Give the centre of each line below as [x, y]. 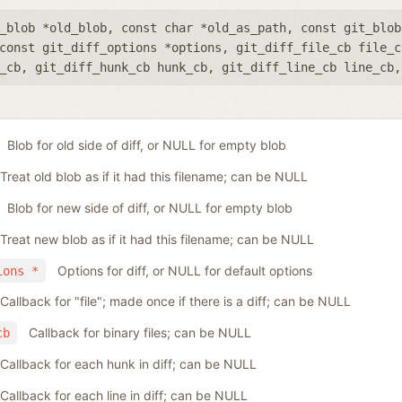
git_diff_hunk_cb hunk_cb [121, 67]
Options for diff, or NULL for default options [184, 270]
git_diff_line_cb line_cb [308, 67]
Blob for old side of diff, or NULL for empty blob [146, 145]
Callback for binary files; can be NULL [140, 333]
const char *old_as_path [204, 27]
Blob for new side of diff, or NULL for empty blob [149, 207]
